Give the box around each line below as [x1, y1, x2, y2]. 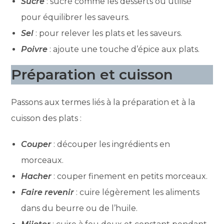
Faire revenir [21, 187, 74, 197]
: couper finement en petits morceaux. [51, 171, 208, 181]
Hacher [21, 171, 52, 181]
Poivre [21, 44, 48, 54]
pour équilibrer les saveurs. [21, 12, 130, 22]
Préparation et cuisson [11, 65, 173, 83]
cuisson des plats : [11, 113, 82, 123]
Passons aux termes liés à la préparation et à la [11, 97, 195, 107]
